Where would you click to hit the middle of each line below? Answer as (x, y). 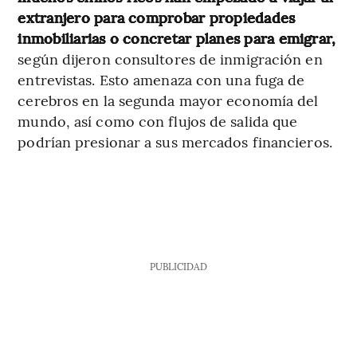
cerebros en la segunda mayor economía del (168, 100)
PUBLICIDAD (178, 266)
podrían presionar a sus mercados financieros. (175, 141)
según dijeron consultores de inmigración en (170, 58)
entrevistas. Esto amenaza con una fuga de (161, 79)
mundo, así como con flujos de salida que (158, 120)
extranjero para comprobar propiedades (157, 17)
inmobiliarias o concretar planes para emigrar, (177, 37)
